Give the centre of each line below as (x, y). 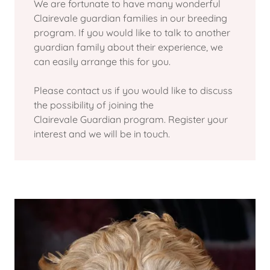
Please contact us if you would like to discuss (133, 90)
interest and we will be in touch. (102, 133)
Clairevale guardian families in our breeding (130, 18)
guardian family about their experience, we (128, 47)
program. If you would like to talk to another (132, 32)
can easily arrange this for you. (102, 61)
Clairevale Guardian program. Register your (131, 119)
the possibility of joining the (94, 105)
